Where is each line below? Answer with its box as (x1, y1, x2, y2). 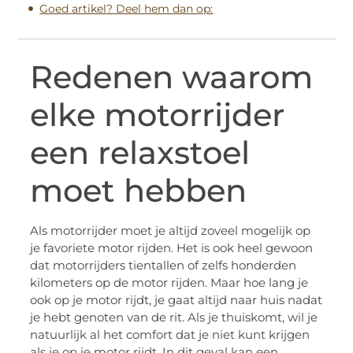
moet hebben (30, 170, 247, 210)
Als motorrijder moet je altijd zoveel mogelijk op (30, 222, 311, 238)
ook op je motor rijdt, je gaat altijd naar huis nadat (30, 292, 323, 307)
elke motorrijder (30, 95, 285, 134)
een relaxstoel (30, 132, 251, 172)
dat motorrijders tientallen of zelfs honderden (30, 257, 297, 273)
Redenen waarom (30, 57, 314, 96)
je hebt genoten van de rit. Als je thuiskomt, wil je (30, 309, 318, 325)
